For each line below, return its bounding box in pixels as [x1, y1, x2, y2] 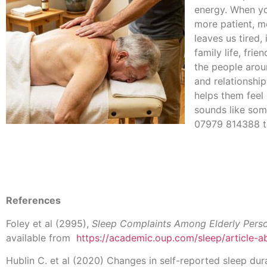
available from [6, 231, 76, 244]
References [6, 194, 61, 207]
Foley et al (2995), [6, 217, 92, 229]
